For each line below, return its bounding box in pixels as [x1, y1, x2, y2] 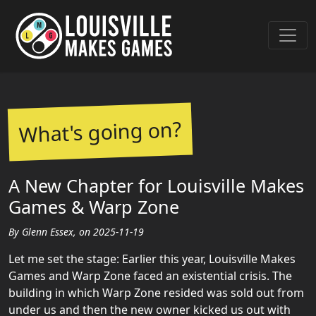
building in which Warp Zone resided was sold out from [8, 285, 304, 300]
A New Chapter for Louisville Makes [8, 174, 304, 197]
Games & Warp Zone [8, 195, 179, 219]
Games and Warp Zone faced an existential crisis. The [8, 268, 292, 284]
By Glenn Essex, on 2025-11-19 [8, 225, 144, 238]
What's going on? [18, 114, 182, 149]
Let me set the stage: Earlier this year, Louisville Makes [8, 251, 296, 267]
